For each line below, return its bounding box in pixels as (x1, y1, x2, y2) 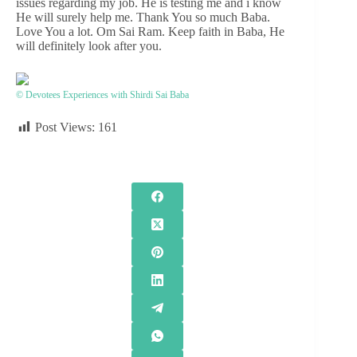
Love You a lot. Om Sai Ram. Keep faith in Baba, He (16, 24, 284, 38)
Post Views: (35, 120, 95, 134)
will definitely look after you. (16, 38, 162, 53)
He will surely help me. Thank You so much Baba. (16, 10, 270, 24)
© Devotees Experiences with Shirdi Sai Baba (16, 88, 189, 100)
